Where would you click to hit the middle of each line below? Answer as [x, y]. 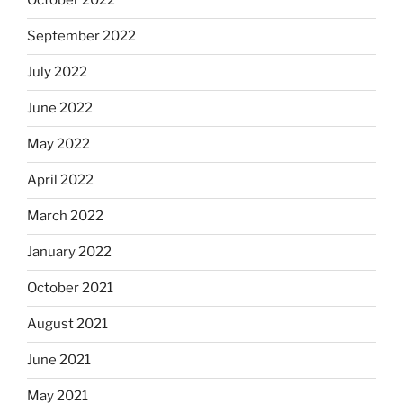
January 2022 [69, 252]
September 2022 [81, 36]
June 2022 [60, 108]
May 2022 [58, 144]
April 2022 [60, 180]
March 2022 [65, 216]
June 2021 [59, 360]
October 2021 [70, 288]
